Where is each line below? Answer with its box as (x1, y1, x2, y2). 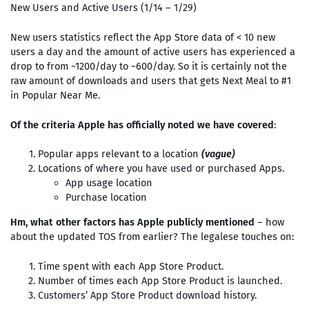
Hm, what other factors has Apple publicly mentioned (10, 216, 255, 228)
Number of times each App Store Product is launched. (37, 274, 282, 287)
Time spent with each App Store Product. (37, 259, 223, 272)
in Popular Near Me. (10, 88, 100, 101)
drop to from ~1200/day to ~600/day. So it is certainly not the (10, 59, 287, 72)
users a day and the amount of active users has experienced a (10, 45, 295, 58)
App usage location (65, 177, 152, 190)
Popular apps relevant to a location (37, 148, 201, 161)
